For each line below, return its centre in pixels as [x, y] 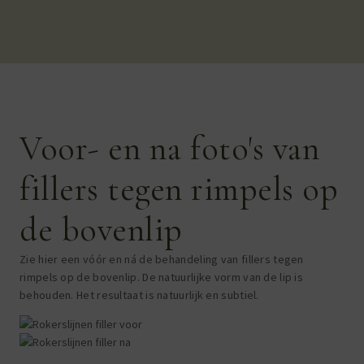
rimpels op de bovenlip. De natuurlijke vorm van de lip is [163, 277]
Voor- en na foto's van [169, 148]
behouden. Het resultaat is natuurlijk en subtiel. [141, 295]
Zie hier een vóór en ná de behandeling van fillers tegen [162, 259]
